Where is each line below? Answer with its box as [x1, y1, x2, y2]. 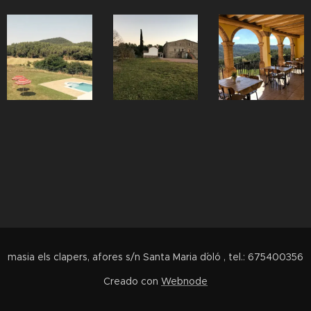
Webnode [161, 275, 208, 287]
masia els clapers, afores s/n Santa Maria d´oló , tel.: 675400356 [8, 251, 303, 263]
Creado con [103, 275, 161, 287]
